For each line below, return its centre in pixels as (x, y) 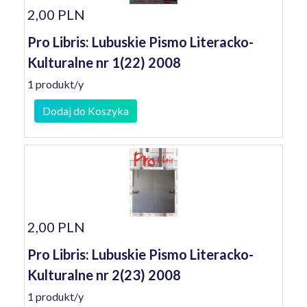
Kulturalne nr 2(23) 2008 (104, 275)
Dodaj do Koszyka (86, 111)
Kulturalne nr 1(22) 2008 (104, 62)
